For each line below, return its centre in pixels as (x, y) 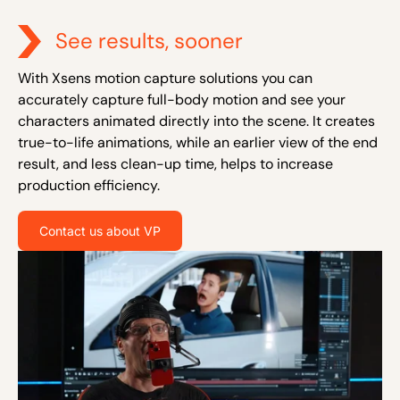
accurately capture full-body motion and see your (182, 99)
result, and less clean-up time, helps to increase (175, 163)
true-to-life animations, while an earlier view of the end (198, 142)
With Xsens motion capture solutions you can (165, 78)
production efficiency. (89, 185)
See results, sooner (149, 40)
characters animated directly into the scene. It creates (196, 121)
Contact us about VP (100, 230)
